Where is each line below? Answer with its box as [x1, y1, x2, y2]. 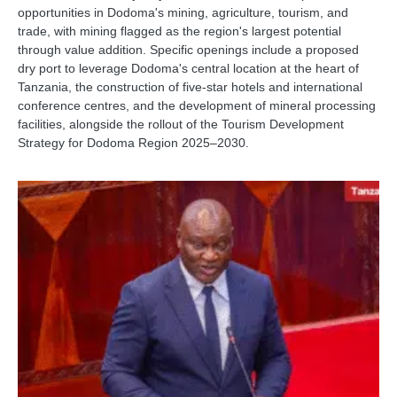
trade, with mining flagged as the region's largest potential [18, 24, 341, 38]
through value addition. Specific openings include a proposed [18, 43, 359, 57]
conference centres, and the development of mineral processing [18, 98, 376, 113]
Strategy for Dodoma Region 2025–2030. [18, 136, 249, 150]
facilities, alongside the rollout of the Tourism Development [18, 117, 344, 131]
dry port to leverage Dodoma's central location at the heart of [18, 61, 359, 75]
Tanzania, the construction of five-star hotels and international [18, 80, 362, 94]
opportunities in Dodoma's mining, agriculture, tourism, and [18, 5, 348, 19]
